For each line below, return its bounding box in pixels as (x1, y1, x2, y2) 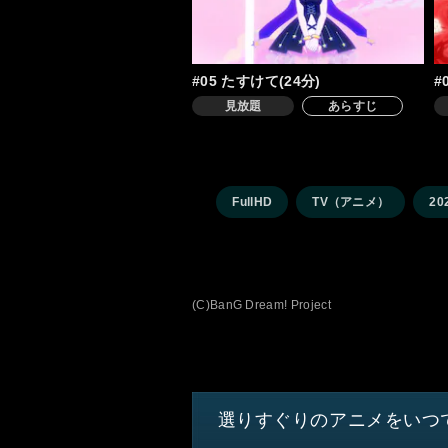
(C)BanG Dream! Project (192, 298, 331, 312)
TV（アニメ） (312, 195, 390, 209)
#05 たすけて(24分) (192, 73, 321, 89)
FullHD (232, 195, 273, 209)
